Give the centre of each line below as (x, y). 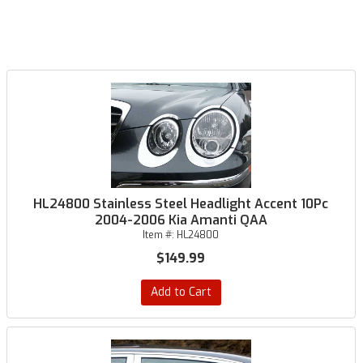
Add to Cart (181, 292)
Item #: (160, 235)
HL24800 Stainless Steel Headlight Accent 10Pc (181, 204)
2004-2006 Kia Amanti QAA (181, 220)
